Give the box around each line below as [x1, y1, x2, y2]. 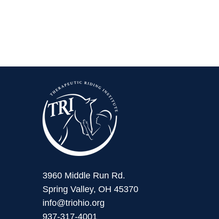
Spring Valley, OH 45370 [42, 184, 138, 194]
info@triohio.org [42, 198, 105, 208]
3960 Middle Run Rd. [42, 171, 128, 180]
